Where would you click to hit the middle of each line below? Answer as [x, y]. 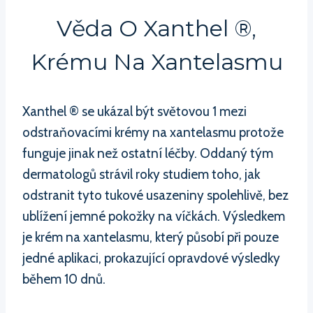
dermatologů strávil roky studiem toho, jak [141, 174]
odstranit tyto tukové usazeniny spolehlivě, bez [155, 195]
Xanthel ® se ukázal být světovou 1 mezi [134, 111]
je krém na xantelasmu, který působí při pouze [151, 237]
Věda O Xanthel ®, [156, 28]
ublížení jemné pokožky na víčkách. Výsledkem [154, 216]
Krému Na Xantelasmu [156, 61]
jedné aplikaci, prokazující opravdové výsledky [151, 258]
